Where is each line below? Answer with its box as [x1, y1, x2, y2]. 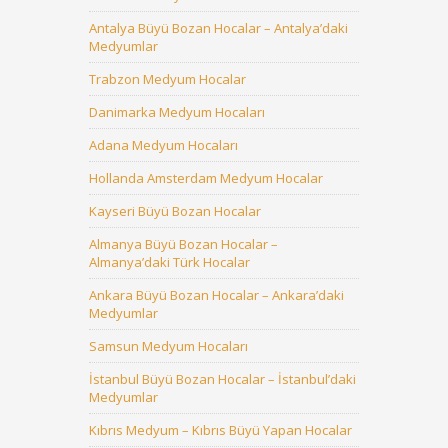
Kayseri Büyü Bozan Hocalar [89, 202, 261, 220]
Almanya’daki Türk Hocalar [89, 253, 250, 271]
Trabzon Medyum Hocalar [89, 70, 246, 88]
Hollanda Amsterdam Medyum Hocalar [89, 169, 323, 187]
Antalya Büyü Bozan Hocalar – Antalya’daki [89, 19, 348, 37]
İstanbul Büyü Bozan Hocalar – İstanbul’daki [89, 370, 356, 388]
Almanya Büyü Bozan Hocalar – [89, 235, 278, 253]
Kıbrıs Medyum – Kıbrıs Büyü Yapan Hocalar [89, 421, 352, 439]
